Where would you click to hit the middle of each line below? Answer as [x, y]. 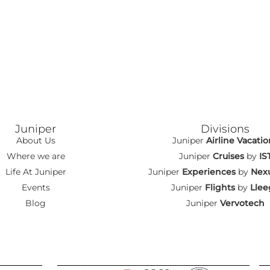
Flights [220, 188]
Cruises [228, 156]
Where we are [36, 156]
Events [36, 188]
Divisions [225, 129]
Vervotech [242, 203]
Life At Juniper [36, 172]
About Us [36, 141]
